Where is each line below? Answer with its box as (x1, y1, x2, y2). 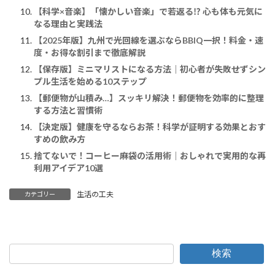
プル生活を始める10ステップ (34, 76, 147, 87)
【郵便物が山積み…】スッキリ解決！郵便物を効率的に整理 (34, 93, 264, 104)
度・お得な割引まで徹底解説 (34, 47, 145, 58)
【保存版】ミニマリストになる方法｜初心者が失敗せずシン (34, 64, 266, 75)
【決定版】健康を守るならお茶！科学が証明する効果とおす (34, 122, 266, 133)
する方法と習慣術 (34, 105, 103, 116)
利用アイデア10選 (34, 163, 103, 174)
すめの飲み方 (34, 134, 85, 145)
